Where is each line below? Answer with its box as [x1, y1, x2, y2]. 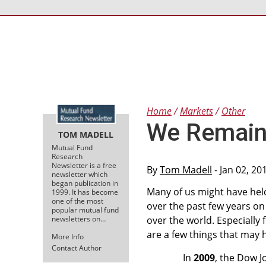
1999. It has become [52, 186, 118, 197]
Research [52, 151, 83, 161]
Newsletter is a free [52, 160, 116, 170]
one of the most [52, 195, 103, 206]
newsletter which [52, 169, 107, 179]
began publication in [52, 178, 118, 188]
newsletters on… [52, 213, 106, 224]
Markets [180, 104, 213, 118]
